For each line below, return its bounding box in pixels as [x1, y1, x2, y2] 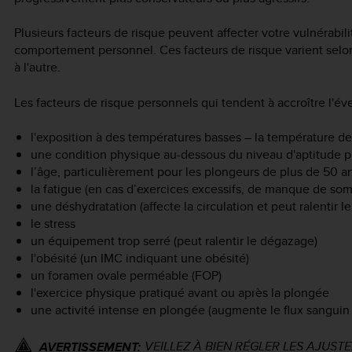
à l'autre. [14, 58, 60, 77]
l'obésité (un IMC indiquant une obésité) [30, 249, 249, 268]
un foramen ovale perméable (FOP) [30, 266, 222, 285]
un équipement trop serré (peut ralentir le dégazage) [30, 232, 317, 251]
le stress [30, 214, 75, 233]
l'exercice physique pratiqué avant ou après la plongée [30, 284, 329, 302]
